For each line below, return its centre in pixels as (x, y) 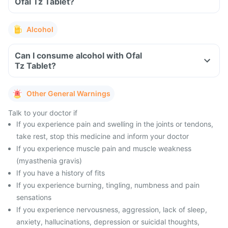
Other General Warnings (68, 93)
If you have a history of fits (61, 173)
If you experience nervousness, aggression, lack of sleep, (112, 209)
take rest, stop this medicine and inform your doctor (103, 136)
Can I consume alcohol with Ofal (78, 55)
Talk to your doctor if (43, 113)
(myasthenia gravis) (49, 161)
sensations (34, 197)
